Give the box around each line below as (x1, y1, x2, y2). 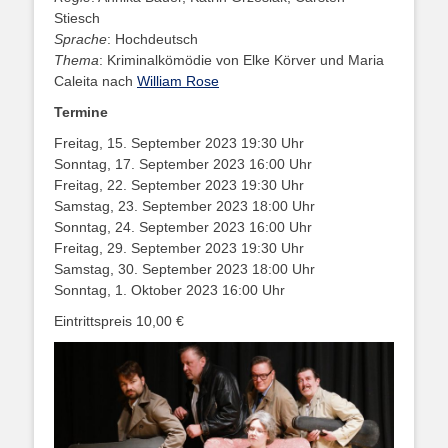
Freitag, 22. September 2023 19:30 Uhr (54, 177, 304, 194)
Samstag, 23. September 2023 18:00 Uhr (54, 198, 315, 215)
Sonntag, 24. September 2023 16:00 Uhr (54, 219, 312, 236)
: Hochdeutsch (107, 31, 198, 48)
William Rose (137, 73, 219, 90)
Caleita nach (54, 73, 137, 90)
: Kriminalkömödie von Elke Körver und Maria (99, 52, 384, 69)
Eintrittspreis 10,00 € (54, 313, 184, 330)
